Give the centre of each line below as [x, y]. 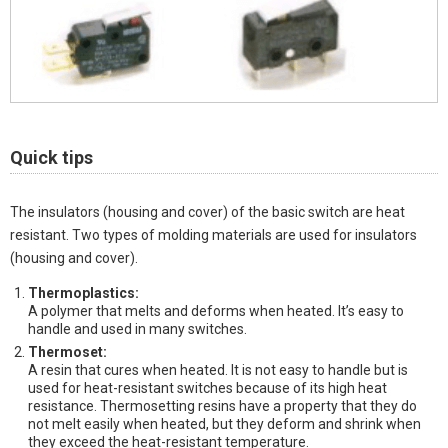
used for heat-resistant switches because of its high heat [208, 387]
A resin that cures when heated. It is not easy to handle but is [218, 369]
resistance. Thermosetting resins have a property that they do [223, 405]
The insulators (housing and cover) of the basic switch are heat [207, 211]
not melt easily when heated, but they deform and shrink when [225, 423]
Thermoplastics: [84, 292]
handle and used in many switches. [138, 328]
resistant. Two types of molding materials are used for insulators [213, 234]
